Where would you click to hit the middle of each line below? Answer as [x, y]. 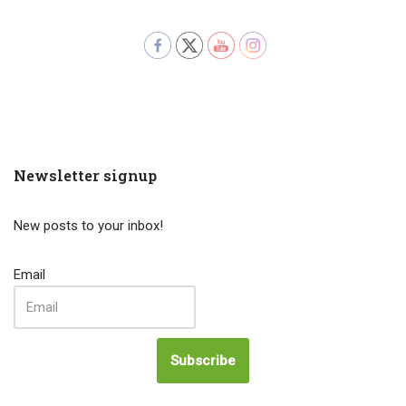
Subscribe [203, 360]
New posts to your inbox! [88, 225]
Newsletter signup [85, 175]
